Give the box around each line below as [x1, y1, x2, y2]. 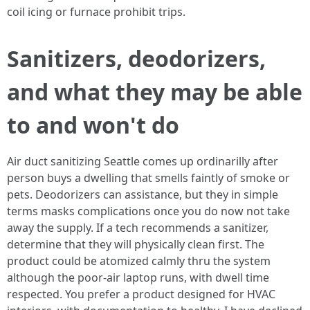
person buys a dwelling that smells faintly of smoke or [7, 170, 290, 185]
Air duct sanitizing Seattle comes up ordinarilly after [7, 154, 278, 169]
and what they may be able [7, 77, 302, 107]
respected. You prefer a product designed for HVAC [7, 286, 275, 302]
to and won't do [7, 110, 179, 140]
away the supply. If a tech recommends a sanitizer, [7, 220, 268, 235]
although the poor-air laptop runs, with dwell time [7, 270, 269, 285]
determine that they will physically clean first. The [7, 237, 264, 252]
